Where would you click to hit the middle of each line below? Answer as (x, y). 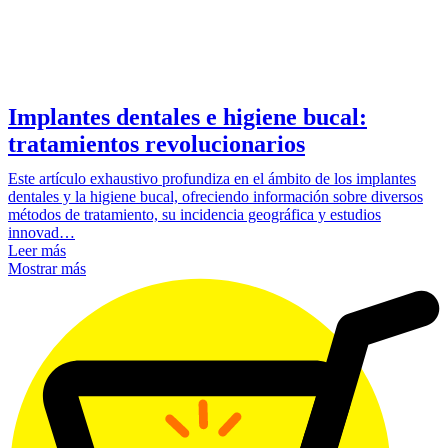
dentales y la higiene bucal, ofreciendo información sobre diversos (215, 197)
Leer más (37, 251)
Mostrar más (47, 269)
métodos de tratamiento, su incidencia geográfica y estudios (194, 215)
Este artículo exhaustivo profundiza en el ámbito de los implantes (212, 179)
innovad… (41, 233)
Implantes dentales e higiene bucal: (187, 117)
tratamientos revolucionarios (156, 144)
